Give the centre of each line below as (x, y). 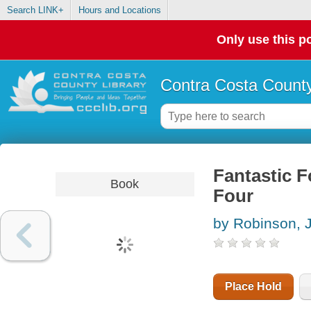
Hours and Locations (119, 10)
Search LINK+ (35, 10)
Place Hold (253, 287)
